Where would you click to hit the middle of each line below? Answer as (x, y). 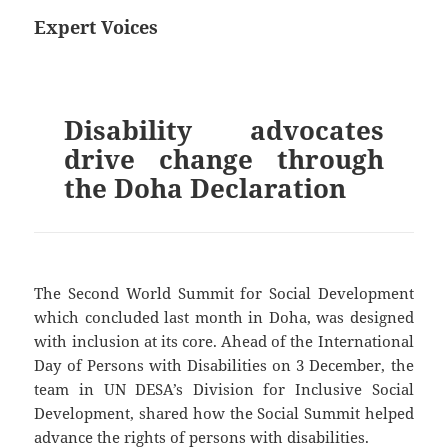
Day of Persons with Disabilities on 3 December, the (224, 364)
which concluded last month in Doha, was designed (224, 316)
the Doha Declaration (204, 187)
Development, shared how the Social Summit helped (224, 412)
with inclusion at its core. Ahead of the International (224, 340)
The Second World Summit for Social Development (224, 292)
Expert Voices (96, 26)
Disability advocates (224, 129)
